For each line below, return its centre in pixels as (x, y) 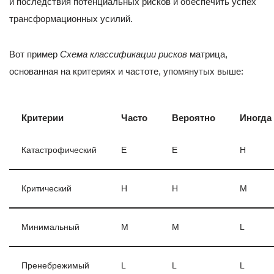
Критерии (43, 117)
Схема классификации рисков (125, 54)
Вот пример (35, 54)
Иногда (256, 117)
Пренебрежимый (55, 265)
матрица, (209, 54)
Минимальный (50, 227)
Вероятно (194, 117)
